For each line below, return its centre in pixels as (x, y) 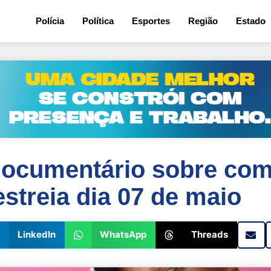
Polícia (50, 21)
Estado (251, 21)
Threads (209, 235)
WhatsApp (123, 235)
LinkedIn (36, 235)
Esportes (151, 21)
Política (98, 21)
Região (203, 21)
